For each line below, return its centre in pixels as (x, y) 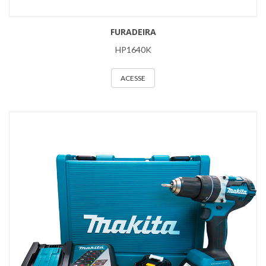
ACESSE (133, 78)
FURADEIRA (133, 32)
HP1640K (133, 50)
